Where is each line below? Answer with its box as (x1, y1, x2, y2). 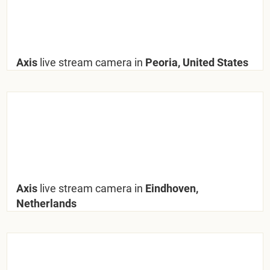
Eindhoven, (143, 181, 199, 195)
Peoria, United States (143, 55, 249, 69)
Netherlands (16, 196, 77, 210)
